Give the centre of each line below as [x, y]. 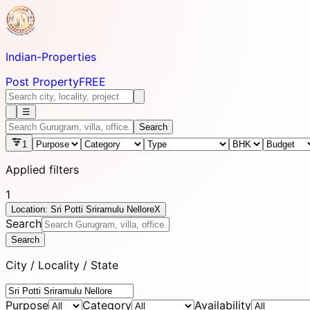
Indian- [24, 57]
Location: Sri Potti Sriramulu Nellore [83, 209]
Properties [69, 57]
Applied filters [42, 170]
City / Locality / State [62, 265]
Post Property [42, 82]
